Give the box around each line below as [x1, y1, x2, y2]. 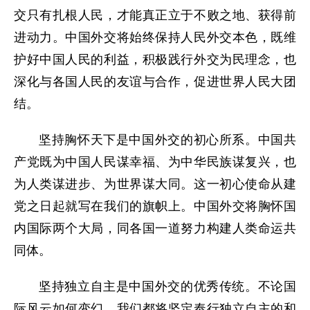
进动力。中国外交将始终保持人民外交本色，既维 [14, 30, 296, 44]
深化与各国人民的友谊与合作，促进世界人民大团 [14, 74, 296, 89]
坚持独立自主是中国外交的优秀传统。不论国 [39, 279, 296, 293]
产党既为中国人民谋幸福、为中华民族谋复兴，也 [14, 154, 296, 169]
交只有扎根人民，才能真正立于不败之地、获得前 [14, 8, 296, 22]
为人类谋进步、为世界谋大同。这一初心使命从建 [14, 176, 296, 191]
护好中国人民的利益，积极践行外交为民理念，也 [14, 52, 296, 66]
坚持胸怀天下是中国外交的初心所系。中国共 [39, 132, 296, 147]
